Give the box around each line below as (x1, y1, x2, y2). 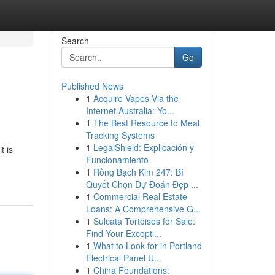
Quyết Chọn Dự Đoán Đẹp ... (85, 178, 198, 190)
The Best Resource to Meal (93, 117, 199, 129)
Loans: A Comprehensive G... (85, 203, 201, 215)
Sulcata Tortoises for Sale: (93, 215, 195, 227)
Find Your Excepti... (85, 227, 161, 239)
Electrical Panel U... (85, 252, 161, 264)
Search (61, 34, 89, 47)
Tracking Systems (85, 129, 155, 141)
